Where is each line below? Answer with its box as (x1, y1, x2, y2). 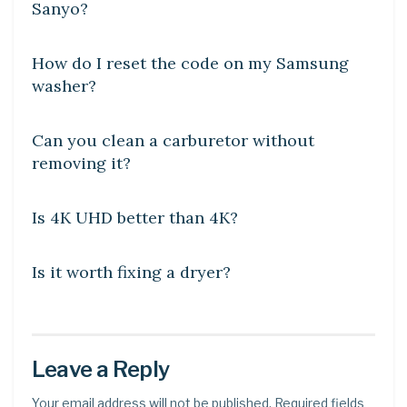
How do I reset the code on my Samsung (32, 52, 349, 74)
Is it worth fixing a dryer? (32, 261, 231, 283)
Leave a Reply (32, 355, 170, 382)
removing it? (32, 152, 131, 174)
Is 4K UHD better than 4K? (32, 206, 238, 228)
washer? (32, 74, 96, 96)
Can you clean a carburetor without (32, 129, 314, 151)
